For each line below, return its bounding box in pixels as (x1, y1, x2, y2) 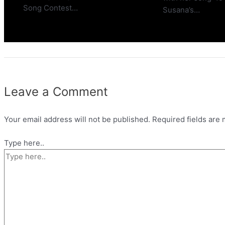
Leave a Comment (4, 84, 108, 99)
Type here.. (4, 138, 44, 148)
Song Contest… (23, 3, 78, 13)
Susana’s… (163, 5, 200, 15)
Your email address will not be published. (4, 115, 150, 125)
